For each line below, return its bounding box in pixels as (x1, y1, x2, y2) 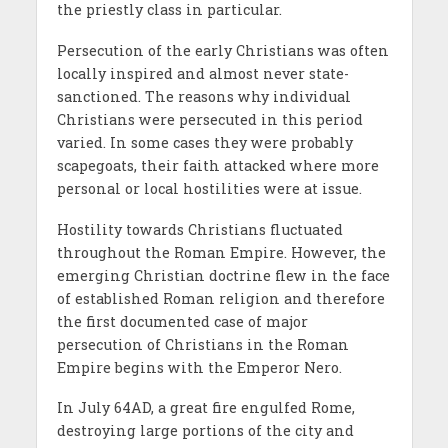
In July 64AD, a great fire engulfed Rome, (56, 398, 355, 418)
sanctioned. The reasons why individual (56, 86, 351, 106)
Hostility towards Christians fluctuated (56, 219, 343, 239)
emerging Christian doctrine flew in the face (56, 265, 390, 285)
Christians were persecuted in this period (56, 109, 363, 129)
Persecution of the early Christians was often (56, 40, 389, 60)
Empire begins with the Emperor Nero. (56, 357, 342, 377)
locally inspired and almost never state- (56, 63, 349, 83)
